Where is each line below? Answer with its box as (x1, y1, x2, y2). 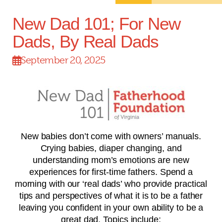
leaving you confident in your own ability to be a (18, 203, 204, 213)
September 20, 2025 (21, 55, 106, 66)
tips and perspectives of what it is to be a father (19, 191, 203, 201)
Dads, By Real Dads (12, 32, 159, 51)
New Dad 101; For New (12, 14, 181, 33)
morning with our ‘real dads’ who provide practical (14, 179, 208, 189)
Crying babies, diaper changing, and (40, 143, 182, 153)
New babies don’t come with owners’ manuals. (20, 131, 202, 141)
